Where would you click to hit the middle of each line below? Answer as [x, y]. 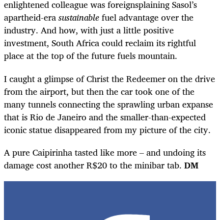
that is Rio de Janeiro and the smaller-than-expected [105, 117]
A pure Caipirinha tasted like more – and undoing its [105, 152]
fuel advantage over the [148, 17]
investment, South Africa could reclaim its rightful [100, 43]
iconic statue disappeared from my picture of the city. [107, 129]
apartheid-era [31, 17]
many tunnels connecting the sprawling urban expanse [109, 104]
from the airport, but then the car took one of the [99, 91]
